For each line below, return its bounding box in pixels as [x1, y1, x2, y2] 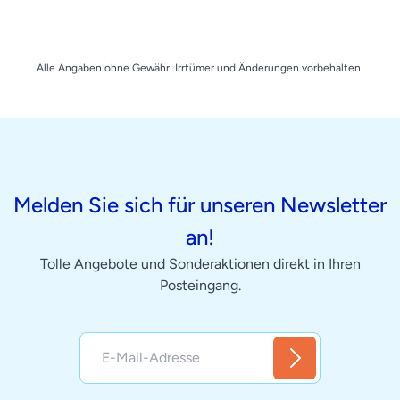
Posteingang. [159, 277, 241, 295]
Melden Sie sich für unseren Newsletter [13, 192, 387, 219]
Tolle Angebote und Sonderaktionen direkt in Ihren [39, 255, 361, 273]
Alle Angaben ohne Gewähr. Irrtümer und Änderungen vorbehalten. [37, 62, 363, 75]
